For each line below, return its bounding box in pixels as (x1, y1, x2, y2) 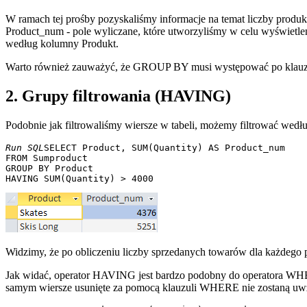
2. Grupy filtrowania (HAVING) (5, 86, 231, 105)
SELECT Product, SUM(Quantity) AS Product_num (44, 142, 291, 153)
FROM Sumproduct (5, 152, 93, 163)
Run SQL (5, 142, 44, 153)
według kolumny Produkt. (5, 37, 119, 49)
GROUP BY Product (5, 162, 99, 173)
